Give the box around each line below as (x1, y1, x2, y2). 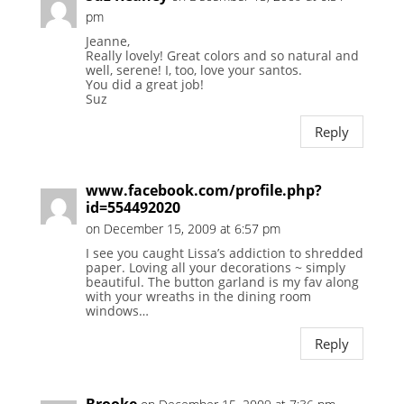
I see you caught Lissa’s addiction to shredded (85, 244, 363, 262)
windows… (85, 302, 149, 320)
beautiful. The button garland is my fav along (85, 273, 359, 291)
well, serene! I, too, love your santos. (85, 61, 302, 79)
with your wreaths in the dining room (85, 288, 311, 306)
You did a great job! (85, 76, 204, 94)
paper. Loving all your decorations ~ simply (85, 259, 345, 277)
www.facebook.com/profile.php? (85, 180, 322, 201)
